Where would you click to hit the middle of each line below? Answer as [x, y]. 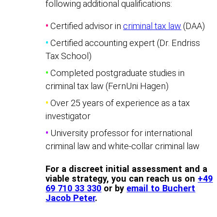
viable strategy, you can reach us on [122, 178]
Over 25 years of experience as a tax [119, 103]
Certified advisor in [86, 26]
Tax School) [69, 56]
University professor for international [121, 133]
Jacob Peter [70, 198]
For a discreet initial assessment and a [127, 169]
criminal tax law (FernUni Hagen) [107, 86]
